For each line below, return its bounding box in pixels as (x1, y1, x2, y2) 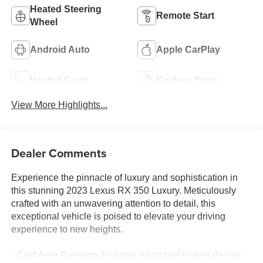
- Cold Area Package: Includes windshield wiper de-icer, (11, 249, 243, 260)
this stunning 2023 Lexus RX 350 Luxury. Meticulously (11, 185, 236, 195)
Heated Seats (29, 75, 89, 85)
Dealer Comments (11, 144, 107, 161)
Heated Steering (29, 4, 102, 14)
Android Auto (29, 44, 90, 55)
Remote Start (156, 10, 214, 21)
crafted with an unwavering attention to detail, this (11, 198, 215, 208)
